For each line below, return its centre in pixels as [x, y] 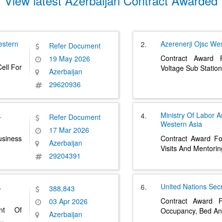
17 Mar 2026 [69, 130]
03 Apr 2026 [68, 201]
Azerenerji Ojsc [184, 44]
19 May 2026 [70, 58]
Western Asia [181, 124]
